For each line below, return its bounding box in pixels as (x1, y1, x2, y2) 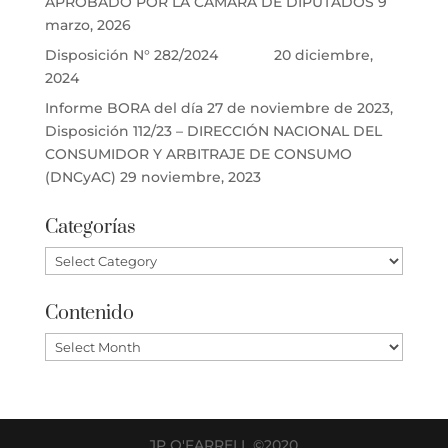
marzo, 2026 (44, 15, 131, 34)
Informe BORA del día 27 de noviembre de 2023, (44, 98, 393, 117)
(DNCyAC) (44, 167, 116, 186)
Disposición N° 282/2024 (44, 45, 270, 64)
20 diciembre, (273, 45, 373, 64)
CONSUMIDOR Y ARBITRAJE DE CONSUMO (44, 144, 352, 163)
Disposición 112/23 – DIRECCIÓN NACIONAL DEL (44, 121, 382, 140)
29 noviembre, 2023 (119, 167, 261, 186)
